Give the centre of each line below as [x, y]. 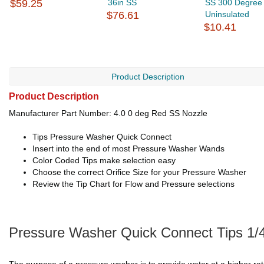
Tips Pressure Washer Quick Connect [102, 137]
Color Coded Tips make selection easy [104, 160]
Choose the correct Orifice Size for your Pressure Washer [139, 172]
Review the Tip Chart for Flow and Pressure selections [133, 184]
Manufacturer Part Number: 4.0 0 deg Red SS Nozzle [108, 113]
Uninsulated [227, 14]
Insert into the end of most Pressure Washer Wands [128, 148]
